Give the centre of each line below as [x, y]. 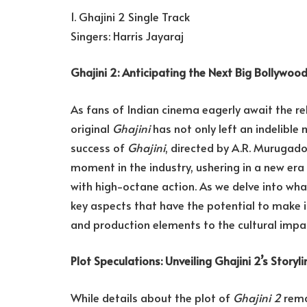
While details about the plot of [152, 297]
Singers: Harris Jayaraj [127, 36]
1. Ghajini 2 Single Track [130, 16]
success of [99, 147]
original [91, 128]
